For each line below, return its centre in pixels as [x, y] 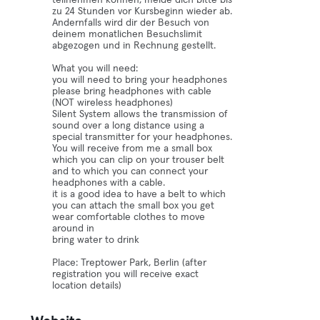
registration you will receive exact [126, 274]
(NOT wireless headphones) [113, 103]
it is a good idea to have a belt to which [139, 194]
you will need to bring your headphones [140, 80]
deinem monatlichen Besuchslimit [127, 34]
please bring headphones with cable [132, 91]
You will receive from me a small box [132, 149]
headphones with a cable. [109, 183]
